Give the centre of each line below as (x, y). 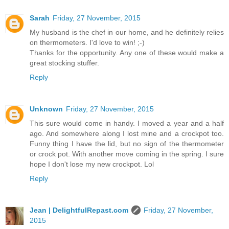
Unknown (46, 109)
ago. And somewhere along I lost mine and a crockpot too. (127, 134)
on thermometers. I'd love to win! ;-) (87, 43)
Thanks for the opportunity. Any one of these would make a (127, 53)
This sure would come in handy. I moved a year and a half (127, 123)
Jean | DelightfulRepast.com (79, 210)
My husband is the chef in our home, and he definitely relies (127, 32)
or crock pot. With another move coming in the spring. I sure (127, 154)
